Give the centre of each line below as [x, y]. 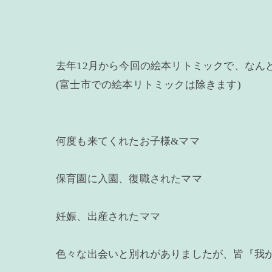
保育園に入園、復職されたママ [129, 179]
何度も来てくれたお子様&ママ [128, 141]
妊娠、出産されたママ [108, 217]
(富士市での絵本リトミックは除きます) [148, 85]
